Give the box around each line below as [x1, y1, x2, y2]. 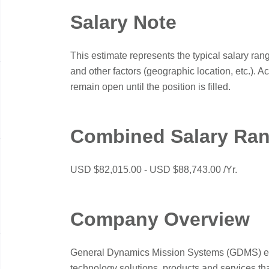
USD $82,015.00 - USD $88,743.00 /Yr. [70, 165, 237, 175]
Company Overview [70, 208, 250, 230]
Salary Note [70, 11, 177, 33]
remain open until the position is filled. [70, 82, 231, 92]
